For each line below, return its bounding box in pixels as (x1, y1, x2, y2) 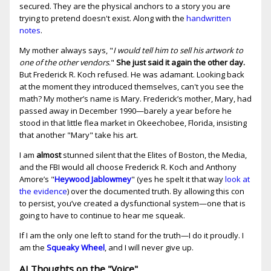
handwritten (186, 13, 231, 24)
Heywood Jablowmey (54, 174, 131, 185)
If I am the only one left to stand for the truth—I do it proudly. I (19, 230, 244, 241)
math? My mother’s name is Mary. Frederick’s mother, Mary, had (19, 93, 252, 105)
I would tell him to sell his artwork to (113, 45, 243, 56)
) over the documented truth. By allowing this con (67, 186, 244, 197)
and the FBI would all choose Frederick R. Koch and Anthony (19, 162, 237, 173)
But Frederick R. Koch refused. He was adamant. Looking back (19, 69, 244, 80)
